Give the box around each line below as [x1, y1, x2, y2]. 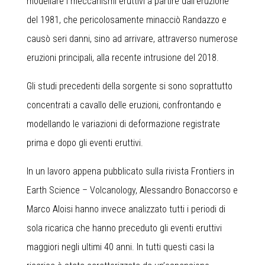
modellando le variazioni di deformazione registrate [27, 118, 220, 130]
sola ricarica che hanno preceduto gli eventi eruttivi [27, 222, 222, 234]
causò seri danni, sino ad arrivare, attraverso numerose [27, 33, 238, 44]
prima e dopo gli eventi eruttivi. [27, 137, 143, 148]
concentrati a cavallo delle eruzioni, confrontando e [27, 99, 221, 111]
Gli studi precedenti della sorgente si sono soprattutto [27, 80, 232, 92]
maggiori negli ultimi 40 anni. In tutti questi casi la [27, 241, 214, 253]
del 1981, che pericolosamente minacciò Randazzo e [27, 14, 227, 25]
